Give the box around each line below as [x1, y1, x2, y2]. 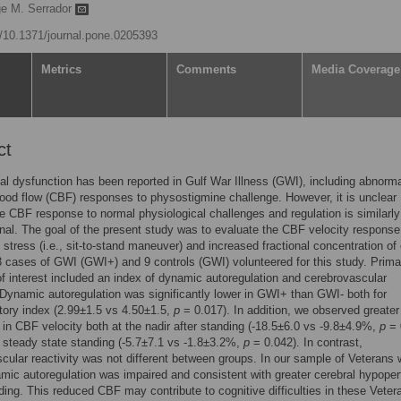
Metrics [41, 63, 81, 76]
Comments [176, 63, 236, 76]
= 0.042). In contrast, [250, 336, 363, 349]
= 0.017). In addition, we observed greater [180, 303, 399, 317]
